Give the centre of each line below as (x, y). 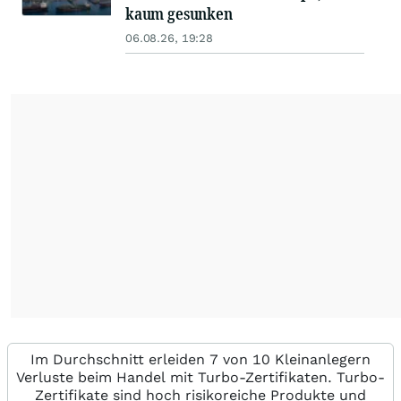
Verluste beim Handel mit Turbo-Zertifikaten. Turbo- (200, 378)
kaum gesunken (179, 14)
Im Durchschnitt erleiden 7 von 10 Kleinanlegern (200, 360)
